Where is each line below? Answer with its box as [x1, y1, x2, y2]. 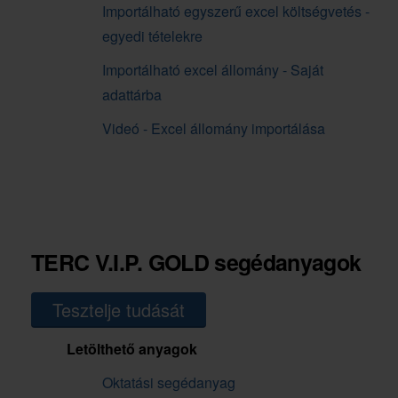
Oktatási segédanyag [102, 372, 235, 394]
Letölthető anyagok [67, 338, 197, 360]
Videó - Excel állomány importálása [102, 118, 325, 139]
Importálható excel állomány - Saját [102, 60, 323, 81]
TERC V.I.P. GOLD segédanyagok [31, 246, 362, 279]
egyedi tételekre [102, 26, 203, 47]
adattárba [102, 84, 162, 106]
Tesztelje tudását [52, 297, 185, 323]
